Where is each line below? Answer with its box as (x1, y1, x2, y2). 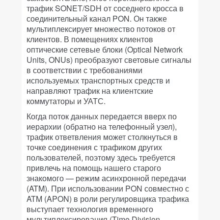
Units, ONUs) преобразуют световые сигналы (27, 54, 192, 65)
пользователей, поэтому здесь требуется (27, 152, 175, 163)
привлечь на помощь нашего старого (27, 162, 161, 173)
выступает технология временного (27, 203, 153, 215)
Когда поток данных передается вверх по (27, 110, 177, 122)
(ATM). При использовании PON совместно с (27, 183, 189, 194)
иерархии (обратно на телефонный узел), (27, 121, 177, 132)
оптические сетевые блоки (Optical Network (27, 44, 183, 55)
